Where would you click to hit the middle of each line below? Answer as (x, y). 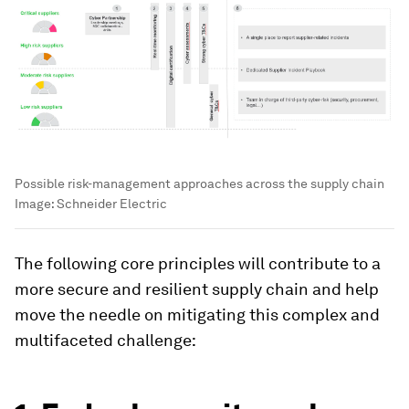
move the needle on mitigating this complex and (197, 315)
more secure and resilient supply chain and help (197, 289)
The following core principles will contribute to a (198, 264)
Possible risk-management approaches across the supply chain (199, 184)
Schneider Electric (112, 204)
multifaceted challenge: (105, 341)
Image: (36, 204)
